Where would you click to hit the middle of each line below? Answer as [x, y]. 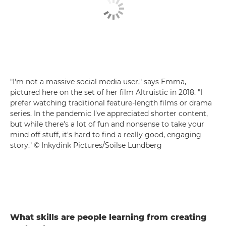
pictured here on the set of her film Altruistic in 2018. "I [106, 93]
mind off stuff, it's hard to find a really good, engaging [106, 135]
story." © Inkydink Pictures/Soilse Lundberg [86, 146]
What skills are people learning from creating [108, 217]
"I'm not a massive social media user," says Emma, [98, 82]
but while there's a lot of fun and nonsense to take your [107, 124]
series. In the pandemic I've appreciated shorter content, [109, 114]
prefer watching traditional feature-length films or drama [111, 103]
